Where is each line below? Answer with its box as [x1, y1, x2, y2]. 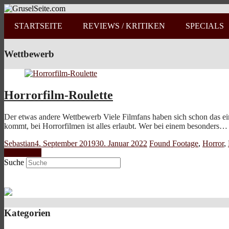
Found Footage [149, 139, 198, 148]
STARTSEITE [14, 21, 62, 30]
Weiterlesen [4, 148, 41, 157]
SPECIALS [186, 21, 224, 30]
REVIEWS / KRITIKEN [83, 21, 165, 30]
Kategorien [4, 207, 51, 218]
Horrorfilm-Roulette [4, 88, 113, 102]
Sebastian [4, 139, 35, 148]
